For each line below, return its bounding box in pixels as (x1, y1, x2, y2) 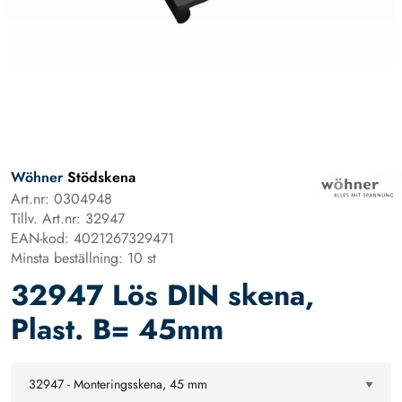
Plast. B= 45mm (11, 309, 223, 350)
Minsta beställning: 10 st (11, 248, 156, 268)
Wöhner (11, 167, 63, 188)
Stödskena (63, 167, 135, 188)
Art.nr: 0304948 (11, 188, 112, 209)
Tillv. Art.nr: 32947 (11, 208, 125, 229)
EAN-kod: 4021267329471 (11, 228, 174, 249)
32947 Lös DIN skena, (11, 275, 314, 316)
